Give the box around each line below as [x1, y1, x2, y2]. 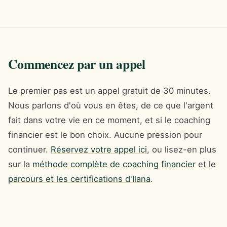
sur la [8, 159, 32, 169]
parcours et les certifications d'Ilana [8, 173, 150, 184]
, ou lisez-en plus [147, 144, 216, 155]
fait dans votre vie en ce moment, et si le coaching [8, 115, 210, 125]
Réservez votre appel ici [51, 144, 147, 155]
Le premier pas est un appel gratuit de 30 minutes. [8, 85, 211, 96]
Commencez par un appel [8, 54, 146, 73]
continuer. [8, 144, 51, 155]
